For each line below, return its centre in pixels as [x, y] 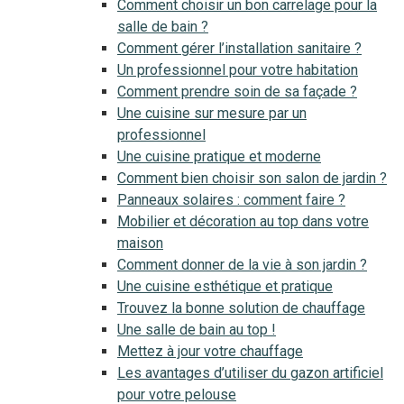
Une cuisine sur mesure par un [212, 113]
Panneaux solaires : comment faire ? [231, 200]
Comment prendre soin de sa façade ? [237, 92]
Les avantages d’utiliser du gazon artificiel [250, 373]
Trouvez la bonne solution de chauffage [241, 308]
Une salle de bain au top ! [197, 330]
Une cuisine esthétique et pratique [225, 286]
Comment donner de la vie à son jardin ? [242, 265]
